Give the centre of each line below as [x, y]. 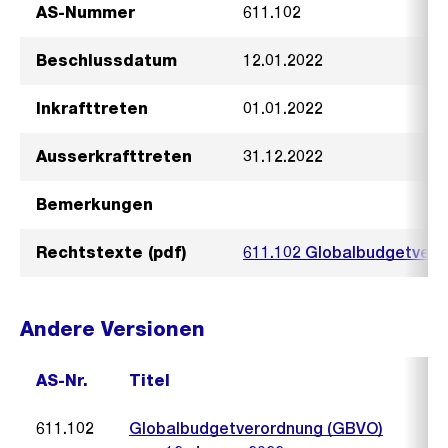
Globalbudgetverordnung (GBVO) [256, 428]
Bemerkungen [94, 204]
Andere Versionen [112, 329]
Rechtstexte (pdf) [111, 252]
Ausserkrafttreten [114, 156]
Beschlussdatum [106, 60]
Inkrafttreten [92, 108]
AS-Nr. [62, 380]
